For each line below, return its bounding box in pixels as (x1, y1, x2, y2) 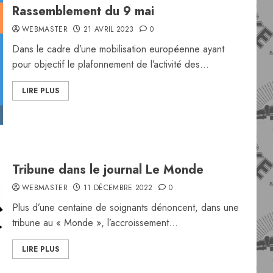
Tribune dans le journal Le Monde (12, 161, 204, 179)
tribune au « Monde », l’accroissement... (12, 216, 178, 230)
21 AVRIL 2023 (83, 24, 134, 35)
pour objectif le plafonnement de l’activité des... (12, 57, 209, 71)
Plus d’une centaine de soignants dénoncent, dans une (12, 200, 239, 214)
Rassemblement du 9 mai (12, 2, 154, 20)
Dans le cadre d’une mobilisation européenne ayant (12, 42, 224, 56)
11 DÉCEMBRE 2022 (83, 182, 153, 193)
